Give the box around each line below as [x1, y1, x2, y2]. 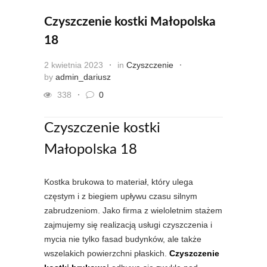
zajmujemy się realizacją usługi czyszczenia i [44, 220, 212, 230]
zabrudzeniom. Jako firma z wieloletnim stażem [44, 206, 222, 216]
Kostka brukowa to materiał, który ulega [44, 177, 193, 187]
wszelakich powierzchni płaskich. [44, 249, 169, 259]
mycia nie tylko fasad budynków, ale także [44, 234, 201, 244]
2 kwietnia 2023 [44, 60, 103, 70]
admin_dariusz [55, 72, 111, 82]
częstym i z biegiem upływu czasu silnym [44, 191, 197, 201]
